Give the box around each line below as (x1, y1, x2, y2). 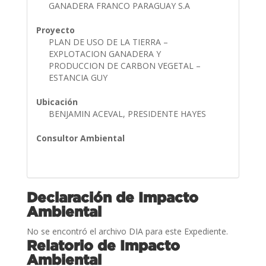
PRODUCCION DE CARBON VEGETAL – (48, 59, 201, 71)
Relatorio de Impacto (26, 237, 180, 253)
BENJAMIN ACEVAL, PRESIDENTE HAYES (48, 107, 208, 119)
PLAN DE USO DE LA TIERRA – (48, 36, 168, 47)
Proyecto (36, 24, 75, 36)
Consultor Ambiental (36, 132, 125, 144)
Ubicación (36, 96, 78, 107)
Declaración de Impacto (26, 189, 198, 205)
